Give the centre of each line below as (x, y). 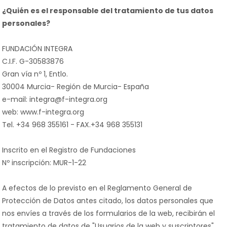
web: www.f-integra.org (43, 112)
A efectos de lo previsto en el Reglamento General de (97, 188)
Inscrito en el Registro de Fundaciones (69, 150)
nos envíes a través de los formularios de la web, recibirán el (108, 213)
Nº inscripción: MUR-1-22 (44, 163)
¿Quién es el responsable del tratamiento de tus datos (108, 11)
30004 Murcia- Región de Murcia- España (75, 87)
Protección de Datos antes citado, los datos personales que (108, 201)
